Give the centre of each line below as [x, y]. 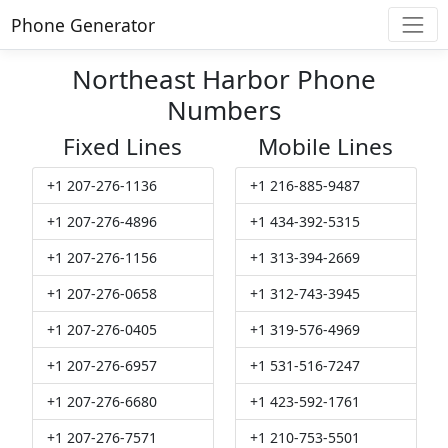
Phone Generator [82, 24]
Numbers [224, 110]
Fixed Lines [122, 147]
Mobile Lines [325, 147]
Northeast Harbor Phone [224, 79]
